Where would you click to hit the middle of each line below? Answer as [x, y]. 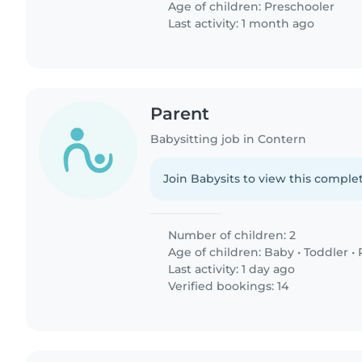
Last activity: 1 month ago [240, 23]
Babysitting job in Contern [229, 139]
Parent [180, 113]
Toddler [326, 252]
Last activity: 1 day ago [230, 269]
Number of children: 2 [231, 235]
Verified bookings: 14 [227, 286]
